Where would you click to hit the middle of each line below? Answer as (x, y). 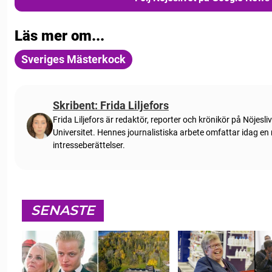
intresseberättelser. (89, 145)
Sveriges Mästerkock (73, 59)
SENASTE (63, 211)
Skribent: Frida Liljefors (110, 106)
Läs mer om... (59, 36)
